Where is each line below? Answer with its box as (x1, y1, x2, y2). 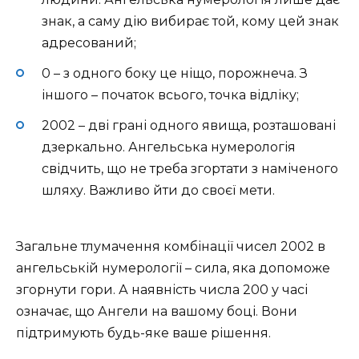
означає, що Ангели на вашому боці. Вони (16, 304, 297, 320)
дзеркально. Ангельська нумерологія (42, 139, 296, 155)
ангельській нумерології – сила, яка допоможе (16, 260, 330, 276)
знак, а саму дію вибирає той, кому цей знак (42, 13, 339, 29)
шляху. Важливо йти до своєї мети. (42, 183, 275, 199)
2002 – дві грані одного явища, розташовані (42, 118, 336, 134)
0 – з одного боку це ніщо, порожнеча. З (42, 65, 308, 81)
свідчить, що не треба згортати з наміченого (42, 161, 338, 177)
